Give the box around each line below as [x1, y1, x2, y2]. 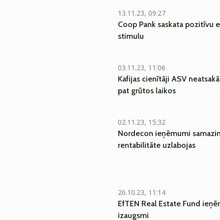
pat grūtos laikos [118, 86, 176, 95]
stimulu [118, 31, 144, 41]
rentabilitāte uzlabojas [118, 140, 195, 150]
